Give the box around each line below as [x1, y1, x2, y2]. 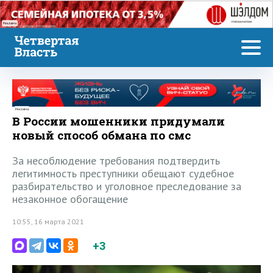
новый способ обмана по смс [12, 127, 191, 143]
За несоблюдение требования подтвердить [12, 154, 220, 168]
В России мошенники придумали [12, 113, 225, 129]
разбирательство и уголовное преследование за [12, 179, 241, 194]
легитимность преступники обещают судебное [12, 166, 234, 181]
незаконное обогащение [12, 192, 128, 207]
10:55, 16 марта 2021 [12, 217, 84, 227]
